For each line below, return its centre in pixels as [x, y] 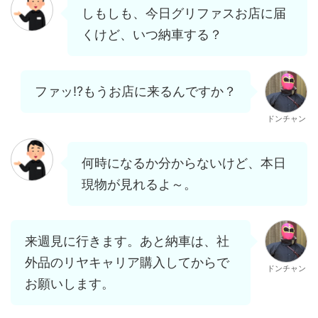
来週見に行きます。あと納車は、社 [127, 241]
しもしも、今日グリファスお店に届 [184, 13]
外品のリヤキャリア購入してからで [127, 262]
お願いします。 [70, 283]
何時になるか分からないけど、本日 [184, 163]
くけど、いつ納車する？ [152, 34]
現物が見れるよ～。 [139, 184]
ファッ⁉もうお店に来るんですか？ [136, 91]
